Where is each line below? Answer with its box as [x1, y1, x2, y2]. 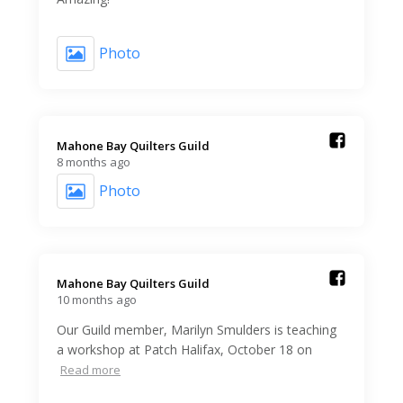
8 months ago [57, 153, 130, 170]
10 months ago [57, 291, 137, 308]
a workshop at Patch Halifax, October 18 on [57, 340, 312, 358]
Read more [60, 361, 121, 378]
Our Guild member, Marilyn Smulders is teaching [57, 320, 336, 338]
